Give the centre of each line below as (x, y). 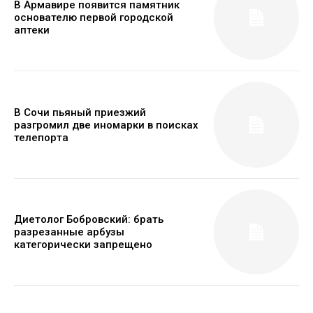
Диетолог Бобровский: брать (89, 219)
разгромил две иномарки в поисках (106, 125)
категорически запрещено (83, 245)
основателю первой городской (94, 18)
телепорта (41, 137)
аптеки (32, 30)
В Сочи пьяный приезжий (80, 112)
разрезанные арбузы (69, 232)
